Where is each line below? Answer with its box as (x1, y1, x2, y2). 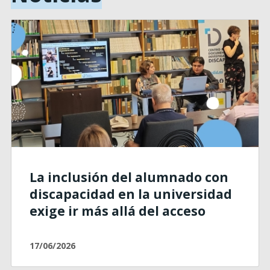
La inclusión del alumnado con (29, 168, 228, 186)
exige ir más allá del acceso (29, 202, 206, 219)
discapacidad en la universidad (29, 185, 232, 202)
